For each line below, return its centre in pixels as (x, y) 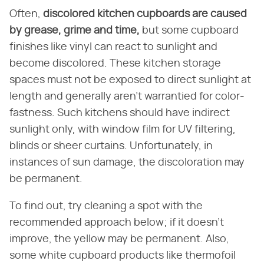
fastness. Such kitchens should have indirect (120, 113)
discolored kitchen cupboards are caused (145, 14)
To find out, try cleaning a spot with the (106, 206)
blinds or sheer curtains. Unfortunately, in (111, 146)
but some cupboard (189, 30)
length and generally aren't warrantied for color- (127, 96)
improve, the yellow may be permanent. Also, (119, 239)
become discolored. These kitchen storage (115, 63)
